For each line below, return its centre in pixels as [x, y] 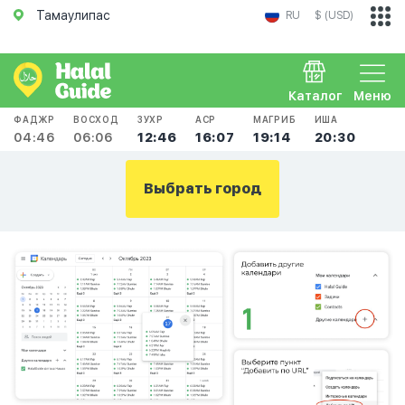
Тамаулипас [73, 15]
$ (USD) [334, 15]
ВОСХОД [96, 119]
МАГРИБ [274, 119]
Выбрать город [202, 188]
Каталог [316, 96]
